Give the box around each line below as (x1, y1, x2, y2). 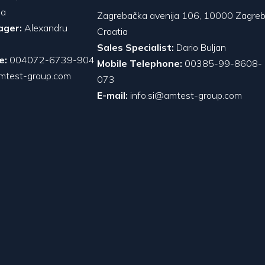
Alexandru (22, 21, 67, 34)
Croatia (97, 25, 128, 37)
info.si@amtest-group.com (130, 89, 242, 101)
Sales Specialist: (97, 41, 176, 53)
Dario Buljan (176, 41, 226, 53)
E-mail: (97, 89, 128, 101)
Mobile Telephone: (97, 57, 182, 69)
